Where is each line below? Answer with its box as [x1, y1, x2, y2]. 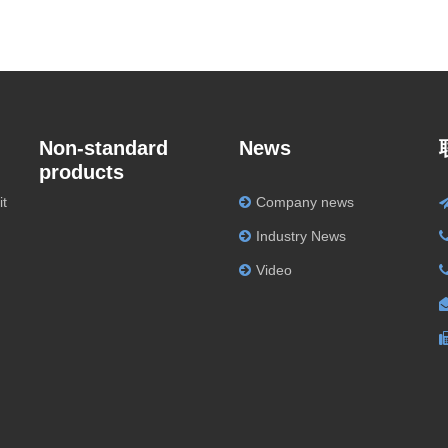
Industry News [256, 228, 346, 244]
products [39, 161, 124, 183]
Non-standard [39, 137, 168, 159]
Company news [256, 194, 354, 210]
